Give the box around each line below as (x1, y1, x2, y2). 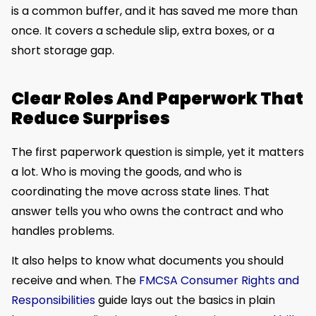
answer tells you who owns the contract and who (11, 202, 284, 219)
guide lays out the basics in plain (95, 292, 275, 309)
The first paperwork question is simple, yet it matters (11, 143, 304, 160)
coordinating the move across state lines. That (11, 183, 269, 200)
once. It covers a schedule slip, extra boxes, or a (11, 22, 274, 39)
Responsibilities (11, 292, 95, 309)
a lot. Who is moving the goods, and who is (11, 163, 242, 180)
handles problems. (11, 222, 114, 239)
